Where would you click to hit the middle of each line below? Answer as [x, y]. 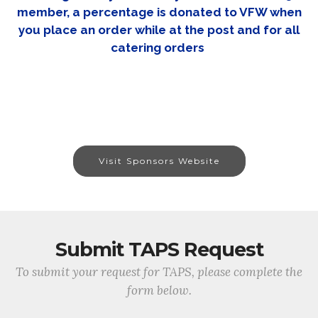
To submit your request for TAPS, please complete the [159, 272]
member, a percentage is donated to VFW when [159, 12]
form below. [159, 291]
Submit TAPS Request [159, 250]
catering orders [159, 48]
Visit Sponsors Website [159, 161]
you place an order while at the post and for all [159, 30]
